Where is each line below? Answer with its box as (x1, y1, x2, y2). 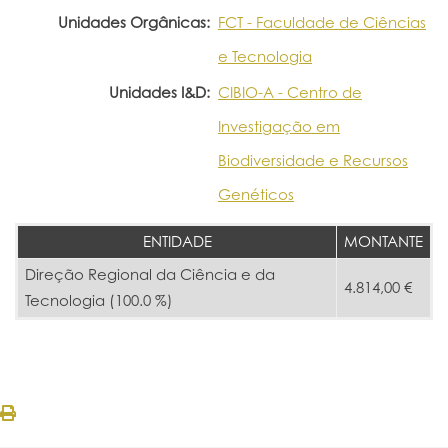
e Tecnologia (218, 46, 312, 66)
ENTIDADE (142, 231, 212, 251)
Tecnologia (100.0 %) (25, 290, 173, 310)
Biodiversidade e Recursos (218, 150, 408, 170)
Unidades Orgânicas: (58, 12, 210, 32)
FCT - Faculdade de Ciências (218, 12, 426, 32)
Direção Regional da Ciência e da (25, 264, 275, 284)
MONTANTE (344, 231, 423, 251)
